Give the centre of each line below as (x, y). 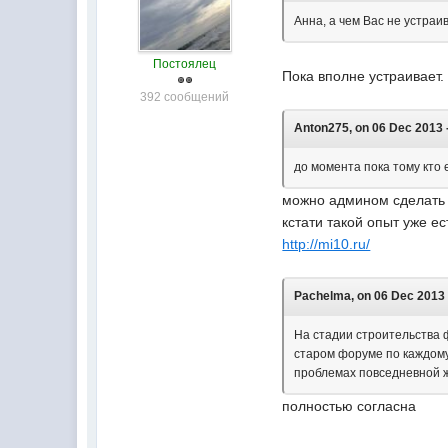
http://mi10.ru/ (326, 244)
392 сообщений (185, 97)
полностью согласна (349, 406)
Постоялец (185, 64)
